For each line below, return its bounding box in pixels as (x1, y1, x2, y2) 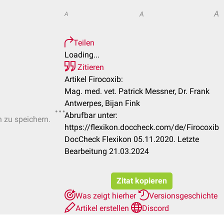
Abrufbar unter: (64, 110, 117, 120)
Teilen (73, 38, 94, 47)
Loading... (64, 50, 99, 59)
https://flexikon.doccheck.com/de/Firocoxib (64, 122, 219, 132)
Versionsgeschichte (149, 191, 217, 200)
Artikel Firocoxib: (64, 74, 123, 84)
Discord (142, 203, 169, 213)
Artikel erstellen (75, 203, 131, 213)
